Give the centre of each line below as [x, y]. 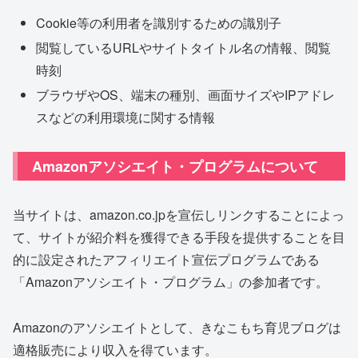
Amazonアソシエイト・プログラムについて [175, 166]
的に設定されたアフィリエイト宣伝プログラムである [166, 260]
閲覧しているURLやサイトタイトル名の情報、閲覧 [184, 47]
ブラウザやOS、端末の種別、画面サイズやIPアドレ [186, 94]
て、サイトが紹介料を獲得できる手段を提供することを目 [179, 237]
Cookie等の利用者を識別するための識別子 [159, 22]
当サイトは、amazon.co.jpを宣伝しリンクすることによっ [179, 215]
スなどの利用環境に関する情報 [126, 117]
